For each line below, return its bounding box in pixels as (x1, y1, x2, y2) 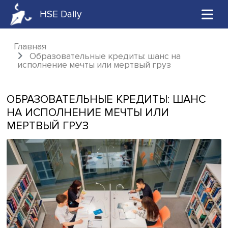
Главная (15, 47, 53, 60)
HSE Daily (45, 9, 94, 23)
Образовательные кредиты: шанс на (34, 59, 208, 71)
